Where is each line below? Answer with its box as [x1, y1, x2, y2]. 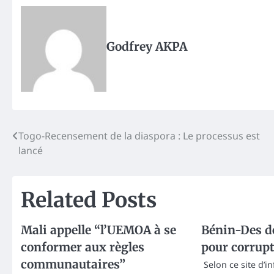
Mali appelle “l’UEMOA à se [21, 223, 176, 238]
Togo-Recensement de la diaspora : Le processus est [18, 129, 260, 143]
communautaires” [21, 257, 125, 272]
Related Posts [21, 187, 157, 213]
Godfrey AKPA [106, 39, 187, 54]
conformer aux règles [21, 240, 144, 255]
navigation [12, 151, 89, 171]
